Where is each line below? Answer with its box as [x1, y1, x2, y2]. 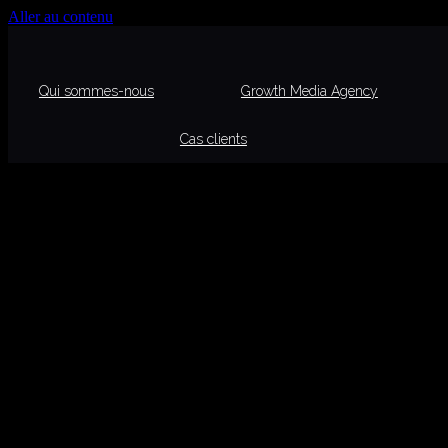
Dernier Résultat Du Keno [8, 295, 277, 322]
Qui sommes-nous [38, 83, 154, 99]
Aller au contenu [8, 8, 113, 25]
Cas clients [179, 131, 247, 147]
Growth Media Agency [240, 83, 378, 99]
